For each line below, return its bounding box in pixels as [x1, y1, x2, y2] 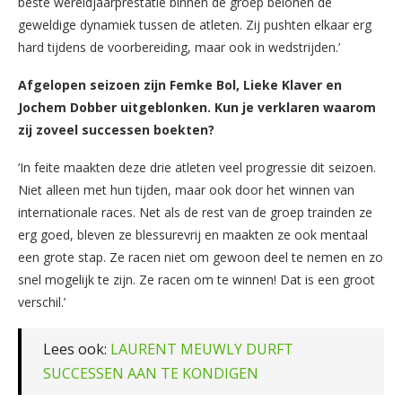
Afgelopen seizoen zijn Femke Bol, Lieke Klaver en [18, 75, 342, 93]
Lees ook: [43, 338, 110, 359]
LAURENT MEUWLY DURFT [110, 338, 293, 359]
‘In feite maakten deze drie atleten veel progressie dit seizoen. [18, 158, 376, 176]
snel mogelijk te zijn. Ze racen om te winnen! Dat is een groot [18, 270, 375, 288]
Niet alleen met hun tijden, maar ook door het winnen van [18, 180, 354, 198]
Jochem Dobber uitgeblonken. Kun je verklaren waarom [18, 98, 376, 116]
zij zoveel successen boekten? [18, 120, 214, 138]
